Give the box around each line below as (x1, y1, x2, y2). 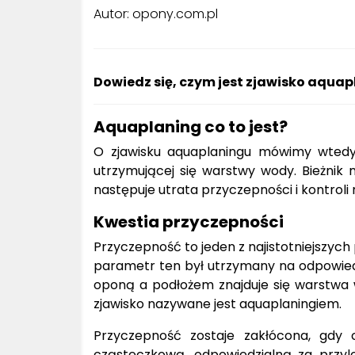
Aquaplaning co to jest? (94, 115, 288, 138)
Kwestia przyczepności (94, 210, 284, 233)
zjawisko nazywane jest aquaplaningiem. (94, 294, 342, 313)
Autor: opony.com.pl (94, 4, 218, 23)
